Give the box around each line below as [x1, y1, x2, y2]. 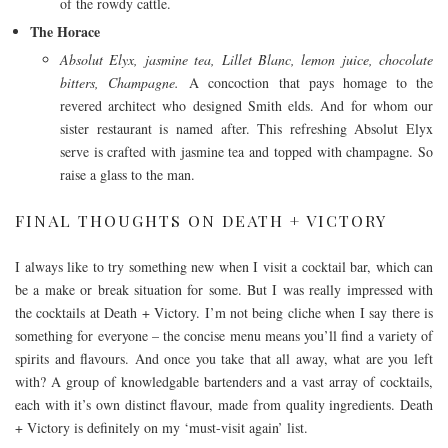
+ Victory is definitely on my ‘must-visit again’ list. [15, 418, 308, 438]
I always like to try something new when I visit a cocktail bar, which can [15, 257, 433, 277]
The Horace [30, 20, 100, 42]
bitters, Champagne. [60, 72, 190, 92]
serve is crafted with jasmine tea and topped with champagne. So [60, 141, 433, 161]
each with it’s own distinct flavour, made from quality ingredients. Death [15, 395, 433, 415]
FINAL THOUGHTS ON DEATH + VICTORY [15, 209, 387, 231]
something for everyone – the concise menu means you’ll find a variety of [15, 326, 433, 346]
